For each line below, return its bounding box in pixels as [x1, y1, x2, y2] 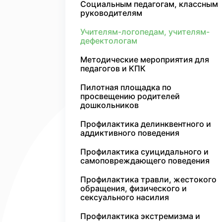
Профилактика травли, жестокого [80, 174, 217, 184]
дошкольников [80, 100, 139, 110]
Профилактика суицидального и [80, 147, 209, 157]
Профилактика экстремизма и [80, 211, 200, 221]
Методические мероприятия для [80, 55, 209, 64]
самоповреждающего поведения [80, 156, 210, 166]
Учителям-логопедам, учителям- [80, 27, 210, 37]
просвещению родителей [80, 91, 180, 101]
